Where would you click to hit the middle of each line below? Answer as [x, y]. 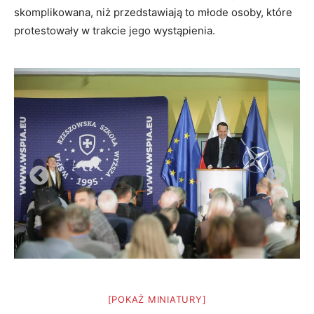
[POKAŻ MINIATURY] [157, 299]
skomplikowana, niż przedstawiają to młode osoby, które [153, 13]
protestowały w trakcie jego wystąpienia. [115, 31]
